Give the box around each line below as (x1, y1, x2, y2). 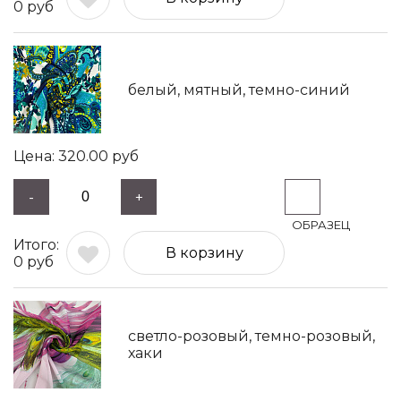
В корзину (165, 244, 243, 261)
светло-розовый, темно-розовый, (128, 328, 375, 345)
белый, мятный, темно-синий (128, 81, 350, 98)
